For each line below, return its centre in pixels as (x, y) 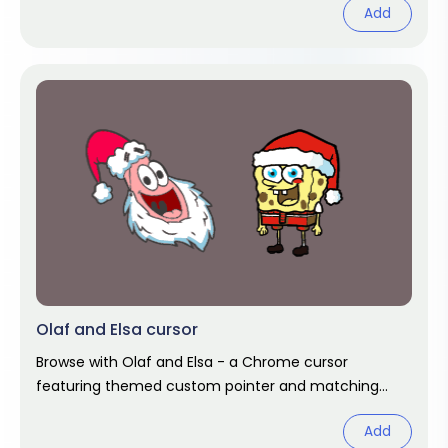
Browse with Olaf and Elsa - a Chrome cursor (192, 362)
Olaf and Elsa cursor (117, 329)
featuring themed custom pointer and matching (207, 386)
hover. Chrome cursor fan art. (140, 410)
